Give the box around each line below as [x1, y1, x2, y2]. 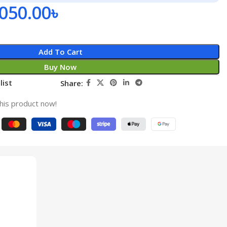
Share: [60, 78, 84, 88]
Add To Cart [38, 47, 83, 57]
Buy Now [44, 62, 77, 72]
